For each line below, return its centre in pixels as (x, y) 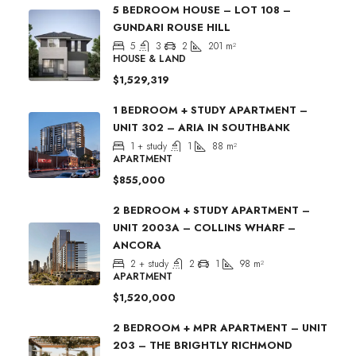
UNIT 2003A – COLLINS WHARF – (204, 227)
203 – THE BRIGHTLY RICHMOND (203, 345)
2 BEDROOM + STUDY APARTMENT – (211, 210)
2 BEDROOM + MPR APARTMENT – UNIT (220, 327)
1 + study (149, 146)
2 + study (149, 263)
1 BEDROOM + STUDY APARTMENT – (210, 110)
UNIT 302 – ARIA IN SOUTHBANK (201, 127)
